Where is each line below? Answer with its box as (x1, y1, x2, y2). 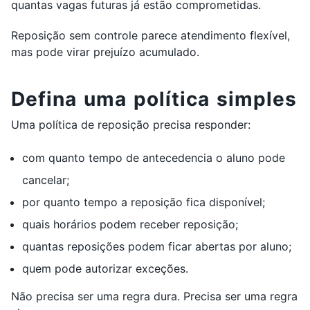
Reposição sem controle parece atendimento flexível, (11, 28, 290, 42)
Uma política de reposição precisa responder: (11, 118, 250, 131)
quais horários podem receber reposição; (22, 217, 238, 231)
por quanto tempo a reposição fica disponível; (22, 195, 265, 209)
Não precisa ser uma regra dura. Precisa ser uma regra (11, 289, 298, 303)
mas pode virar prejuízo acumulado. (11, 45, 199, 59)
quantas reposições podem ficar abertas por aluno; (22, 239, 291, 253)
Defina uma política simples (11, 87, 297, 111)
